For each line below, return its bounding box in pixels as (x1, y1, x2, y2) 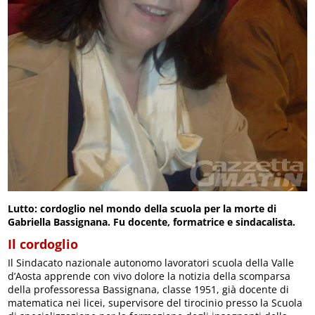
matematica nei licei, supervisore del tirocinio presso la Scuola (8, 295, 303, 309)
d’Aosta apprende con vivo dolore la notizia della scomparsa (8, 269, 291, 283)
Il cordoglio (8, 235, 79, 252)
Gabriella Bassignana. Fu (8, 214, 126, 229)
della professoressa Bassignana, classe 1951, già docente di (8, 282, 290, 296)
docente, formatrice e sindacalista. (128, 214, 296, 229)
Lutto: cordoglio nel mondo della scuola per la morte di (8, 201, 277, 215)
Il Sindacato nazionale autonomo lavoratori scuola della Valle (8, 255, 295, 269)
